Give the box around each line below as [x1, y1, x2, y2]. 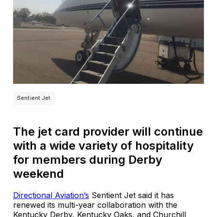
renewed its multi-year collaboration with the [13, 200, 177, 210]
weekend [13, 166, 64, 181]
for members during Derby [13, 152, 162, 167]
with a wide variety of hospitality [13, 138, 194, 153]
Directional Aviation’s [13, 190, 89, 200]
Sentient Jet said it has [89, 190, 174, 200]
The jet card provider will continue [13, 124, 203, 139]
